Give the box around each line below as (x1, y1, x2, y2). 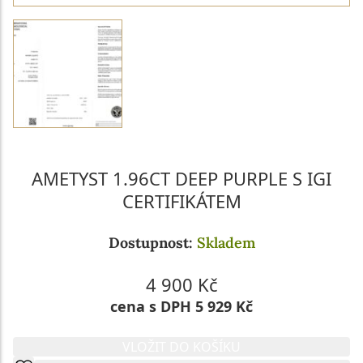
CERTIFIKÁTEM (122, 189, 241, 214)
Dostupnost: (108, 233, 197, 253)
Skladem (196, 233, 255, 253)
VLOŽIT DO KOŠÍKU (122, 338, 241, 357)
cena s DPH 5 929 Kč (110, 297, 253, 317)
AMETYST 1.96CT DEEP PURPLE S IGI (32, 166, 331, 191)
